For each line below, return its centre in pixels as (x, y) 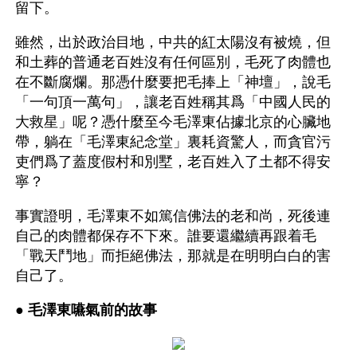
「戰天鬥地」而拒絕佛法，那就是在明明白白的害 (173, 256)
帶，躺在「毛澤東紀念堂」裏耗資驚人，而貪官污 (173, 142)
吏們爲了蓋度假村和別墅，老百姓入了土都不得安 (173, 162)
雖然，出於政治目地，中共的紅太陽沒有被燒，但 (173, 42)
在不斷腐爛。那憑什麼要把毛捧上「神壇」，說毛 (173, 82)
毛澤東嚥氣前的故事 (92, 310)
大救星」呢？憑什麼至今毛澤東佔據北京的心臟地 (173, 122)
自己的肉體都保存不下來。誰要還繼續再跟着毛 (166, 236)
